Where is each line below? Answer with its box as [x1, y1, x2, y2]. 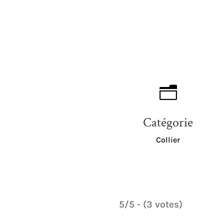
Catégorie [143, 113, 193, 131]
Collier [156, 134, 180, 144]
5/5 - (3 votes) [118, 198, 182, 210]
